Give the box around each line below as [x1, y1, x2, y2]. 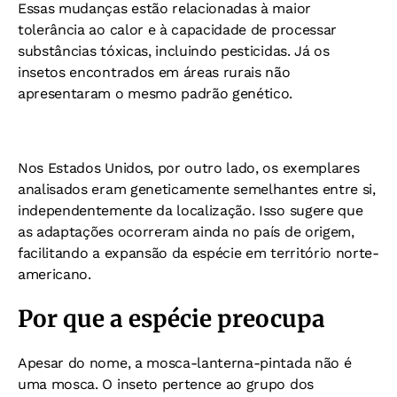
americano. [18, 266, 91, 283]
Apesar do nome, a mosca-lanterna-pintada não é [18, 354, 352, 371]
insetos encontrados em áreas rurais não [18, 64, 291, 81]
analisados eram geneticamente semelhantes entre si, [18, 181, 376, 198]
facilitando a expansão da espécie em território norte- [18, 245, 379, 261]
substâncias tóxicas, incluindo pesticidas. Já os [18, 43, 330, 59]
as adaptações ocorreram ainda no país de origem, [18, 223, 354, 240]
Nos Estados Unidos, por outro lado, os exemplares [18, 160, 360, 176]
